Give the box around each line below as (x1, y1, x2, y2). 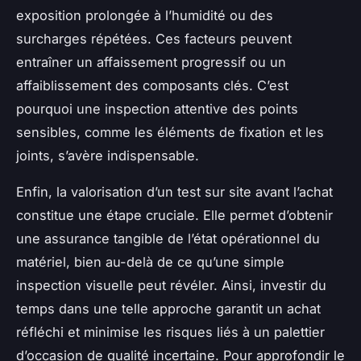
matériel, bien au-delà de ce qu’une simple (16, 254, 284, 271)
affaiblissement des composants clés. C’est (16, 77, 288, 94)
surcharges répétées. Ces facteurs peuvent (16, 31, 292, 48)
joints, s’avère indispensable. (16, 147, 199, 164)
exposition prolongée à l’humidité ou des (16, 7, 273, 24)
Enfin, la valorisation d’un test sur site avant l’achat (16, 184, 333, 201)
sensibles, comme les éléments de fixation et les (16, 124, 324, 141)
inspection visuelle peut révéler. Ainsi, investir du (16, 277, 326, 294)
